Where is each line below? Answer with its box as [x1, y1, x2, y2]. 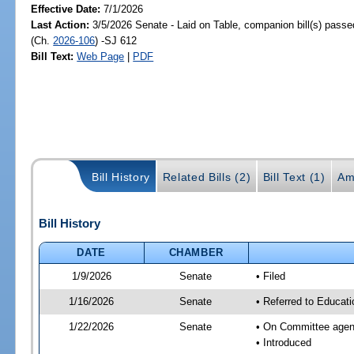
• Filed [255, 269, 285, 282]
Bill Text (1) [262, 170, 326, 183]
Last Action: [31, 18, 90, 31]
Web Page [77, 50, 125, 62]
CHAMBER [168, 246, 224, 258]
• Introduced [255, 336, 311, 348]
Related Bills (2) [162, 170, 251, 183]
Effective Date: [31, 2, 104, 15]
